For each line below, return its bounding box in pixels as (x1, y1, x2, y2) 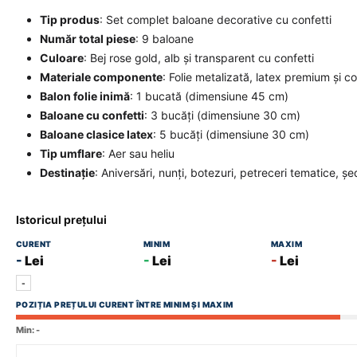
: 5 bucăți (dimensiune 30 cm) (153, 127, 309, 141)
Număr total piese (40, 32, 135, 45)
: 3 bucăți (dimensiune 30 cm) (144, 108, 300, 122)
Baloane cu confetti (40, 108, 144, 122)
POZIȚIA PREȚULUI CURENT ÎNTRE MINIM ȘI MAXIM (16, 300, 233, 309)
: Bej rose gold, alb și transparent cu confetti (84, 51, 314, 65)
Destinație (40, 166, 95, 179)
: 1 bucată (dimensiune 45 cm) (130, 89, 288, 103)
